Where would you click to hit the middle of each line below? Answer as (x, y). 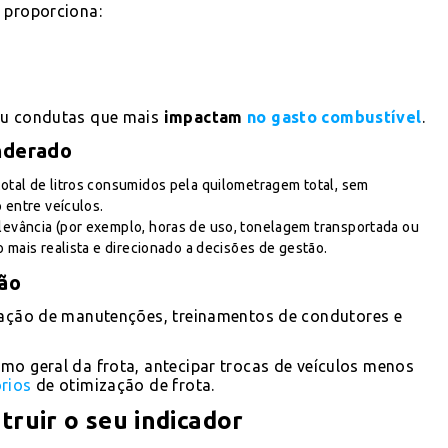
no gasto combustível (334, 116)
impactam (205, 116)
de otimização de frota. (123, 384)
